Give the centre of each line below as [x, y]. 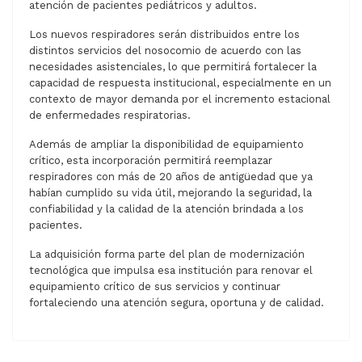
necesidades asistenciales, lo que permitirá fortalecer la [173, 66]
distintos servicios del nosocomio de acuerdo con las [165, 50]
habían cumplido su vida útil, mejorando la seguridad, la [170, 192]
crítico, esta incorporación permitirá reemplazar [151, 160]
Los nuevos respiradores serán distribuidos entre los [164, 34]
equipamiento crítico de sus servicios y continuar [155, 286]
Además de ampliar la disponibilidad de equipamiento [166, 144]
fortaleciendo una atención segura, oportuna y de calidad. [177, 302]
